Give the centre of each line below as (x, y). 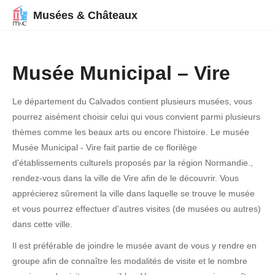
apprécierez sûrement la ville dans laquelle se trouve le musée (134, 193)
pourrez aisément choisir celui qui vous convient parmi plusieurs (136, 117)
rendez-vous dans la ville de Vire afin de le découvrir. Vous (126, 178)
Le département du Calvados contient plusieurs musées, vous (132, 101)
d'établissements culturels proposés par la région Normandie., (133, 163)
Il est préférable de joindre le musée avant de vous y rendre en (134, 246)
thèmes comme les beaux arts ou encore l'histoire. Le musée (131, 132)
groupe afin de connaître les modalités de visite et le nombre (130, 261)
